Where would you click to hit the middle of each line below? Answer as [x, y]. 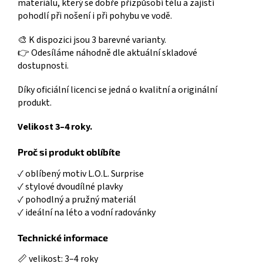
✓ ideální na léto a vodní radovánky [87, 212]
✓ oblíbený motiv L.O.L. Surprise [81, 173]
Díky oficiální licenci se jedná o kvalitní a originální [117, 90]
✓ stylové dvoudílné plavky [70, 186]
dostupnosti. [43, 66]
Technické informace [63, 237]
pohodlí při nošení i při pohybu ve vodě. [95, 16]
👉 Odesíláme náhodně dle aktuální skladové [107, 53]
